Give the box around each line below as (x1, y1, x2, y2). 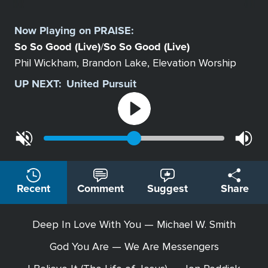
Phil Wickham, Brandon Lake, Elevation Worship (14, 56, 236, 70)
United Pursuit (66, 76, 136, 92)
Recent (17, 181, 50, 197)
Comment (77, 181, 124, 197)
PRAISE (94, 23, 131, 39)
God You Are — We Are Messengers (49, 240, 219, 254)
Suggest (147, 181, 188, 197)
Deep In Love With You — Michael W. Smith (32, 218, 236, 232)
